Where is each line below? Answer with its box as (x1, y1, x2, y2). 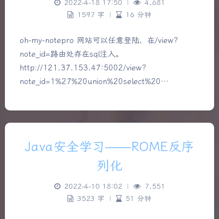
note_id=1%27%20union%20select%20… (20, 76, 169, 86)
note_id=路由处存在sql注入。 (20, 49, 123, 59)
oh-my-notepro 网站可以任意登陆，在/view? (20, 35, 178, 45)
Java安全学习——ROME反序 (24, 139, 195, 154)
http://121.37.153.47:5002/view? (20, 63, 146, 72)
